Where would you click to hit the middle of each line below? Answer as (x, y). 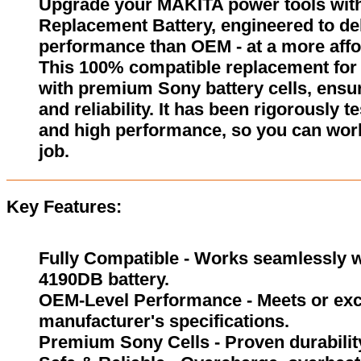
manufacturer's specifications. (164, 322)
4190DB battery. (104, 280)
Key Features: (64, 207)
